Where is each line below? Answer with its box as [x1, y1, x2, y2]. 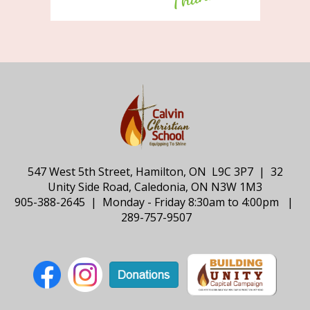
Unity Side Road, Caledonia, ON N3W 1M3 [48, 179, 262, 195]
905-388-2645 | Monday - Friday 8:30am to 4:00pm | [14, 194, 296, 210]
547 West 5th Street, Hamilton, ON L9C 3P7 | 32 [27, 164, 283, 180]
